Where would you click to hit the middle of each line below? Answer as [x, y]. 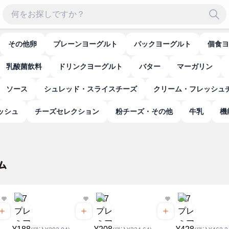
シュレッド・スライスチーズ [94, 89]
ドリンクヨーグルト [94, 66]
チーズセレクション [71, 111]
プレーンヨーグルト [89, 44]
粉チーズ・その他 [148, 111]
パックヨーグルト [166, 44]
